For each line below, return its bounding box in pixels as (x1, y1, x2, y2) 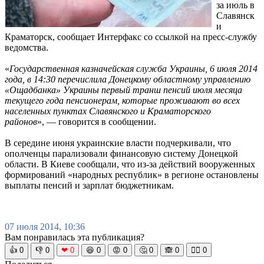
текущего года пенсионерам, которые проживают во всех (5, 95, 240, 105)
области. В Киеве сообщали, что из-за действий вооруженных (5, 159, 255, 169)
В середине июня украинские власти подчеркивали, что (5, 137, 231, 148)
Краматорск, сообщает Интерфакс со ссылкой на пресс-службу (5, 31, 257, 42)
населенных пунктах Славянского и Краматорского (5, 105, 211, 116)
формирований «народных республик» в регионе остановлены (5, 169, 259, 180)
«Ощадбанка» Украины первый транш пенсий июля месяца (5, 84, 242, 95)
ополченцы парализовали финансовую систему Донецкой (5, 148, 238, 159)
